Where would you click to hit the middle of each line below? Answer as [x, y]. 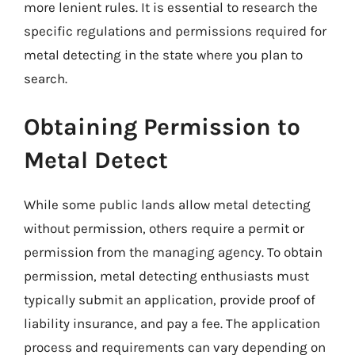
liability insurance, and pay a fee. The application [172, 323]
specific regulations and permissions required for [175, 31]
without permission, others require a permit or [164, 228]
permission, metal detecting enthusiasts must [166, 276]
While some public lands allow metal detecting [167, 204]
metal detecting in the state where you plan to [163, 54]
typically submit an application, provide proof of [170, 300]
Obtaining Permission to [162, 127]
